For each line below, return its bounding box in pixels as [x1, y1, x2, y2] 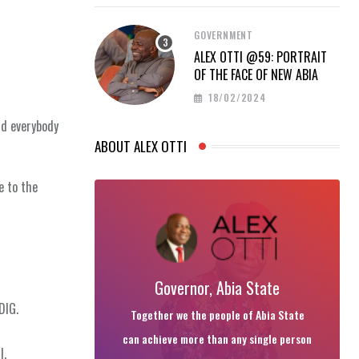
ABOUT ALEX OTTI [95, 136, 187, 157]
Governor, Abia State [155, 276, 280, 301]
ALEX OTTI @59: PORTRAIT [194, 46, 327, 67]
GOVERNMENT [194, 27, 253, 42]
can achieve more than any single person [123, 330, 312, 348]
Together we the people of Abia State [130, 306, 305, 324]
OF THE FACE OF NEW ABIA [194, 64, 318, 84]
